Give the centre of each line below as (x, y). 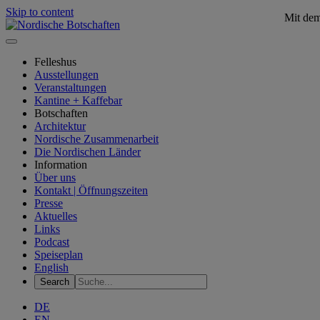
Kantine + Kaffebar (78, 100)
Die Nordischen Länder (87, 152)
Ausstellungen (66, 75)
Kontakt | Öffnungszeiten (91, 190)
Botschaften (61, 113)
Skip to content (40, 12)
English (51, 267)
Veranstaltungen (70, 87)
